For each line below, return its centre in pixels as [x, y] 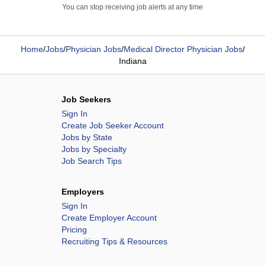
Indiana [132, 61]
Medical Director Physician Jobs [183, 49]
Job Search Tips [92, 161]
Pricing [74, 230]
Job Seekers [86, 99]
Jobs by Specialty [94, 149]
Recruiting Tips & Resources [114, 241]
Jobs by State [87, 137]
